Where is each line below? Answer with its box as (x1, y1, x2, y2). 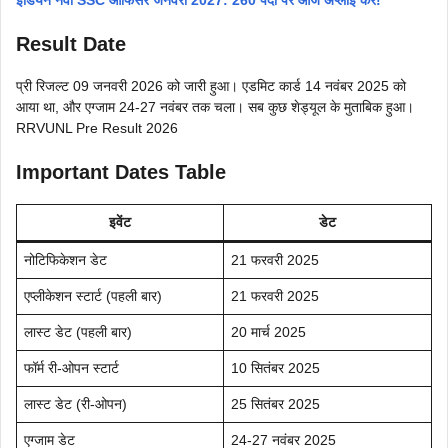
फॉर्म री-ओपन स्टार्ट (24, 359, 119, 376)
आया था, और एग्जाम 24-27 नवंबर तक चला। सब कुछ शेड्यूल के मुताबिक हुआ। (16, 98, 414, 115)
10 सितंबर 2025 (231, 359, 320, 376)
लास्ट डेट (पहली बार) (24, 323, 132, 340)
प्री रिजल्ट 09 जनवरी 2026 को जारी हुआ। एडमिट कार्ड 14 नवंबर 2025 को (16, 77, 406, 94)
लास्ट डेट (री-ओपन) (24, 395, 127, 412)
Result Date (16, 32, 126, 55)
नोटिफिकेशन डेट (24, 251, 107, 268)
